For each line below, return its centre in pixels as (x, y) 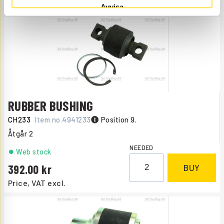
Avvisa (112, 7)
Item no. (48, 119)
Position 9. (119, 119)
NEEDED (141, 147)
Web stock (34, 151)
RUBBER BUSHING (51, 105)
